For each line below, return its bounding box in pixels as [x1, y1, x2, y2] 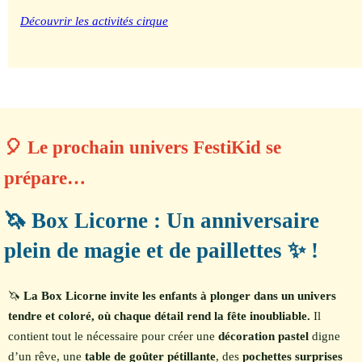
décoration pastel [218, 330, 309, 343]
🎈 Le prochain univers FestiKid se [4, 137, 281, 158]
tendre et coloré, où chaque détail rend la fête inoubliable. [8, 309, 310, 323]
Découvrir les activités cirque [20, 15, 168, 28]
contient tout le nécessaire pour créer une [8, 330, 218, 343]
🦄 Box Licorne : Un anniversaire [4, 208, 319, 234]
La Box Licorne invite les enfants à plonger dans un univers [23, 289, 336, 303]
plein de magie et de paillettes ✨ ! [4, 238, 318, 263]
